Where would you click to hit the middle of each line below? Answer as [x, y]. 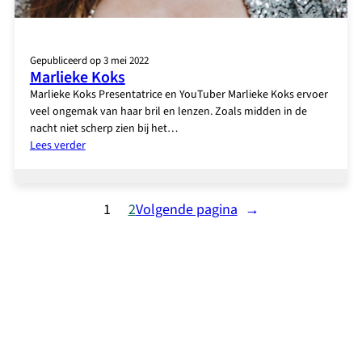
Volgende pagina [186, 209]
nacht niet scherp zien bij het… [103, 129]
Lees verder [57, 146]
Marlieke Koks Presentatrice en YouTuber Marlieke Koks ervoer [179, 95]
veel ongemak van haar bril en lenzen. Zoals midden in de [168, 112]
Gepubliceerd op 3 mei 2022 [89, 61]
